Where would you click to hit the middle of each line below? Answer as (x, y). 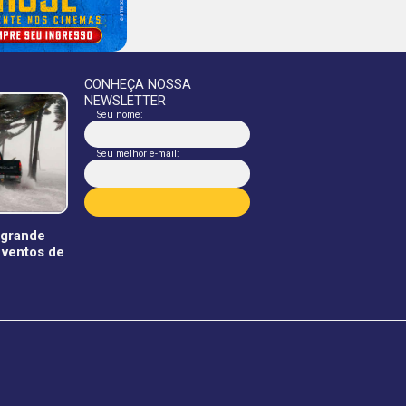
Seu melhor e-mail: (138, 154)
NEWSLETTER (126, 100)
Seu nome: (120, 114)
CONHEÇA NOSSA (138, 84)
